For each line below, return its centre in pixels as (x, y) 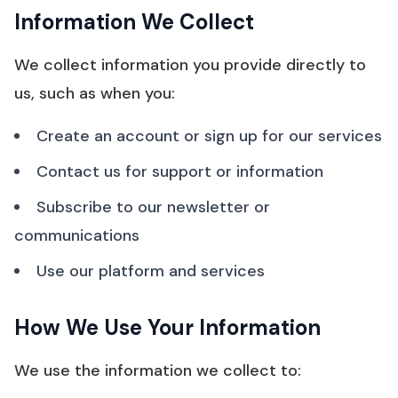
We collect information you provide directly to (190, 65)
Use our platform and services (151, 271)
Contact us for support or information (180, 171)
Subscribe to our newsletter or (153, 207)
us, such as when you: (95, 93)
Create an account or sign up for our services (209, 136)
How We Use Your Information (167, 327)
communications (77, 235)
